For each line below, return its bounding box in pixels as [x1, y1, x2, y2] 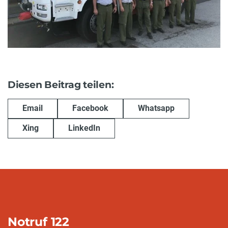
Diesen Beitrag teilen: [8, 78, 114, 91]
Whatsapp [138, 103, 175, 113]
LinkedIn [68, 123, 100, 133]
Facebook [72, 103, 108, 113]
